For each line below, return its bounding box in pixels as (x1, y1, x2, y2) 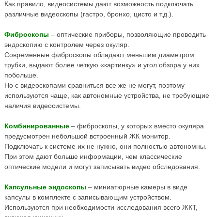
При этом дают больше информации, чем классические (4, 152, 182, 160)
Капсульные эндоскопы (4, 183, 86, 191)
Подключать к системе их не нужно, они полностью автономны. (4, 142, 207, 150)
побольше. (4, 71, 40, 79)
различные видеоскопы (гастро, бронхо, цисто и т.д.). (4, 10, 173, 18)
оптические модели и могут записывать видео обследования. (4, 162, 200, 170)
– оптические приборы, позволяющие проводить (48, 30, 206, 38)
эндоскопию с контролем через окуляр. (4, 40, 129, 48)
